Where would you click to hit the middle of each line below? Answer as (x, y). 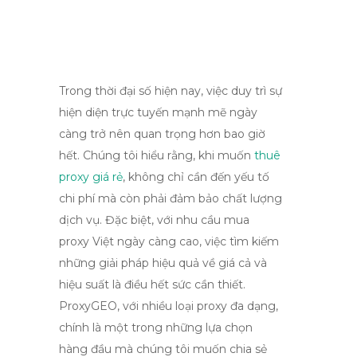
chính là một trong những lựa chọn (156, 328)
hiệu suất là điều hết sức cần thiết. (152, 284)
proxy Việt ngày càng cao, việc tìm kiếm (169, 241)
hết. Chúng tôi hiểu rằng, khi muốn (157, 155)
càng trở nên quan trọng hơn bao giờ (162, 134)
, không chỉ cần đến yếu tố (196, 177)
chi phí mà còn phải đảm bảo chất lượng (171, 198)
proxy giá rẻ (91, 177)
